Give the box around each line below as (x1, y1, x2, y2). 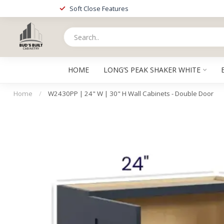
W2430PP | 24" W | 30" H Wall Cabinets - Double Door (48, 89, 213, 98)
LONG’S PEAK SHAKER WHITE (103, 65, 200, 74)
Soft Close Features (69, 4, 128, 13)
